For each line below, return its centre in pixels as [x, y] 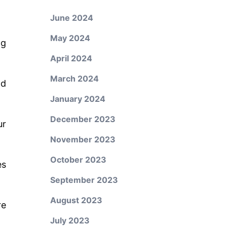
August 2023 [76, 200]
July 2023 [70, 220]
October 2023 [78, 160]
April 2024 [71, 58]
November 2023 [83, 139]
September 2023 [84, 180]
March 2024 [74, 79]
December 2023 [83, 119]
